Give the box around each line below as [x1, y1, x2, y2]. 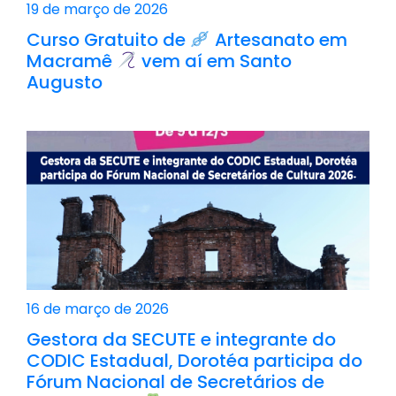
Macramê [27, 48, 117, 73]
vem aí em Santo [136, 48, 292, 73]
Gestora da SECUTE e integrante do [27, 326, 336, 352]
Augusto [27, 69, 103, 95]
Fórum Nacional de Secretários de [27, 369, 324, 394]
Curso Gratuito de [27, 27, 190, 52]
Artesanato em [209, 27, 347, 52]
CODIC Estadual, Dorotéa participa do [27, 347, 362, 373]
